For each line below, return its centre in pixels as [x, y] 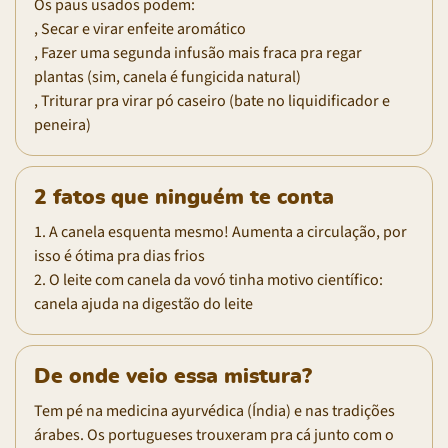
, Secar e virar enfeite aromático [140, 28]
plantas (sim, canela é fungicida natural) [167, 76]
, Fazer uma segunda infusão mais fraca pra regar [198, 52]
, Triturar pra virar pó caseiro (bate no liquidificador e [212, 100]
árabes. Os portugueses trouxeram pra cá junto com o [214, 434]
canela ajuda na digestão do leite [143, 303]
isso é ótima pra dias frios [119, 255]
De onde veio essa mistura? [173, 376]
